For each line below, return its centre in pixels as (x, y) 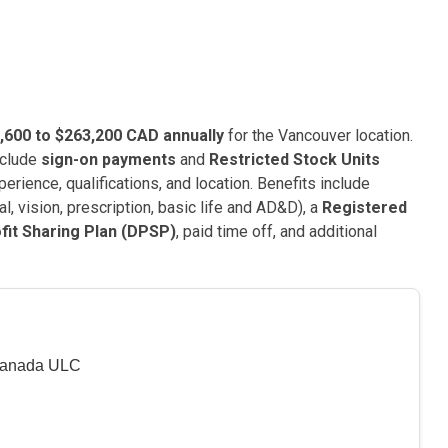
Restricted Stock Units (294, 159)
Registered (364, 207)
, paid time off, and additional (276, 231)
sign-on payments (108, 159)
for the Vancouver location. (318, 135)
